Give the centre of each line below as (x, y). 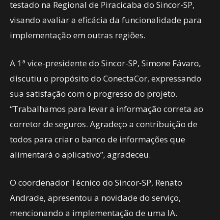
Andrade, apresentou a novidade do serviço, (95, 198)
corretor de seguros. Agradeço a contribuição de (104, 124)
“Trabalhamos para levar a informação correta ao (107, 109)
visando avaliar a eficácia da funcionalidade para (106, 20)
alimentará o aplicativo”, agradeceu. (80, 154)
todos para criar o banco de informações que (97, 139)
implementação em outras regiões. (78, 35)
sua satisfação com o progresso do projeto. (94, 94)
